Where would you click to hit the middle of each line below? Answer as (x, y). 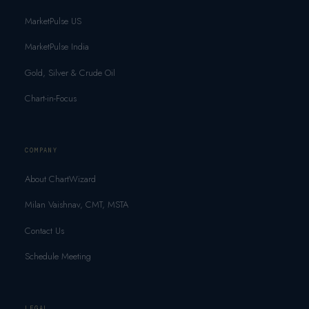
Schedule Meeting (58, 257)
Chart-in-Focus (50, 99)
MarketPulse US (53, 21)
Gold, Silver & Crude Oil (70, 72)
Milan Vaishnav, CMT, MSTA (76, 205)
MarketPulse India (57, 47)
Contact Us (44, 230)
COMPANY (41, 150)
